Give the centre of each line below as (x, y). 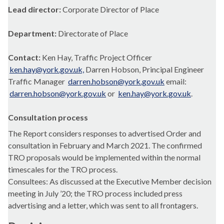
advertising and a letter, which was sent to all (84, 205)
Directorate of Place (93, 33)
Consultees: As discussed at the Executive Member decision (110, 181)
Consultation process (48, 117)
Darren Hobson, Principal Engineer (144, 69)
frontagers (178, 205)
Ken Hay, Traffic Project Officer (97, 57)
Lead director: (35, 9)
